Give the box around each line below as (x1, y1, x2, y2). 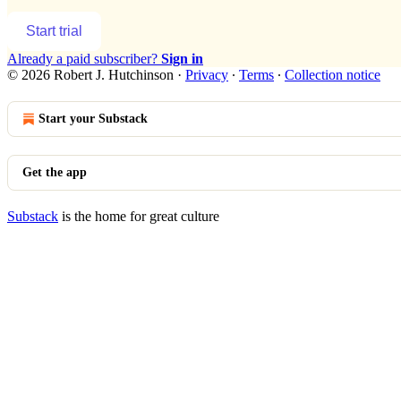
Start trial (26, 22, 82, 38)
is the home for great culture (58, 208, 219, 224)
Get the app (22, 165, 87, 179)
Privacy (185, 66, 228, 82)
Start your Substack (38, 111, 148, 125)
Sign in (161, 50, 203, 66)
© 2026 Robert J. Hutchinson (7, 66, 174, 82)
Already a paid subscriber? (7, 50, 161, 66)
